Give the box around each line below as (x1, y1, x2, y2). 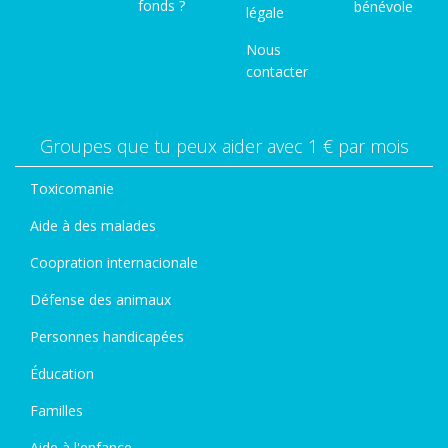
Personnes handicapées (30, 327, 184, 346)
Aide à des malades (30, 216, 156, 235)
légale (246, 3, 284, 22)
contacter (246, 62, 308, 81)
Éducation (30, 364, 94, 383)
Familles (30, 401, 83, 420)
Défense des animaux (30, 290, 171, 309)
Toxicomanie (30, 179, 114, 198)
